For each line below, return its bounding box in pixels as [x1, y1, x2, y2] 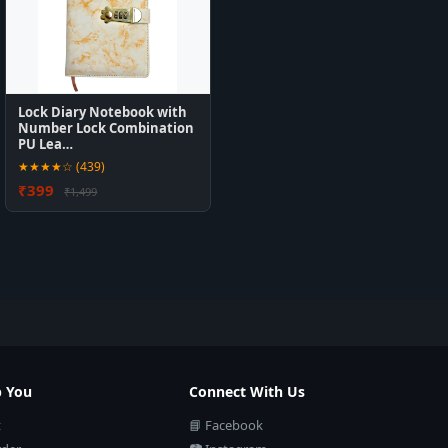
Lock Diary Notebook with [18, 103, 188, 121]
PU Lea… [18, 135, 74, 153]
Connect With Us [188, 382, 305, 401]
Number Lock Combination [18, 119, 195, 137]
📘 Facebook [188, 416, 263, 434]
